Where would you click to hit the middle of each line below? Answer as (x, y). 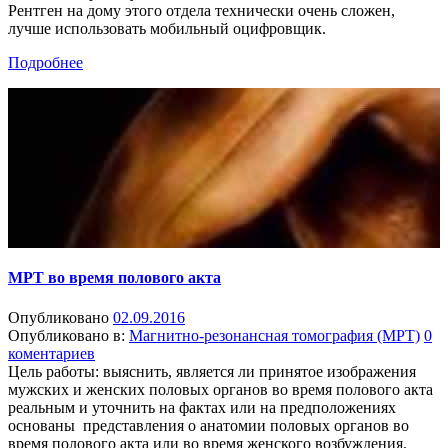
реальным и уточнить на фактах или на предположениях (202, 407)
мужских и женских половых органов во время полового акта (220, 389)
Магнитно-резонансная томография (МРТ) (274, 335)
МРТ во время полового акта (114, 278)
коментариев (51, 353)
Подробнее (45, 62)
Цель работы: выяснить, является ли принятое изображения (212, 371)
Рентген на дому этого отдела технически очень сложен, (201, 10)
